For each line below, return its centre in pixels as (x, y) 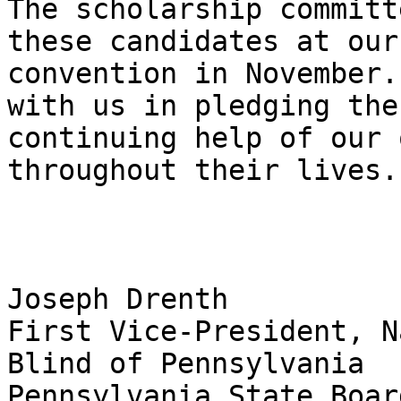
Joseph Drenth (126, 299)
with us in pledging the (203, 106)
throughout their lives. (203, 171)
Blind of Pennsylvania (186, 364)
